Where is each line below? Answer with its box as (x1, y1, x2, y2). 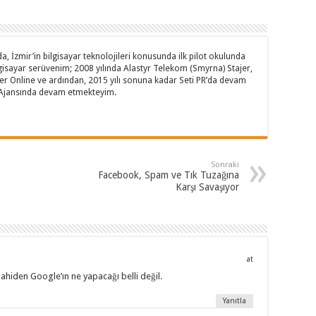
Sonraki (211, 160, 239, 169)
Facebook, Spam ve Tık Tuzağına (98, 169, 239, 181)
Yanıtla (223, 296, 246, 305)
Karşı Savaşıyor (176, 181, 239, 193)
